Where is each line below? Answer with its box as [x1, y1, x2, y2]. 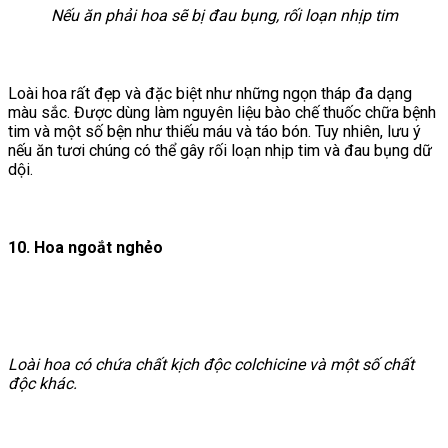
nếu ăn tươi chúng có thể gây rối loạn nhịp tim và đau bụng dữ [8, 140, 432, 160]
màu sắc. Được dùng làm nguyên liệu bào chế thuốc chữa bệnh [8, 102, 436, 122]
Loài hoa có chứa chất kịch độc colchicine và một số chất [8, 354, 414, 374]
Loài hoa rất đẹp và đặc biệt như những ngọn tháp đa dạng [8, 83, 412, 103]
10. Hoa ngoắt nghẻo [8, 237, 163, 257]
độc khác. [8, 373, 77, 393]
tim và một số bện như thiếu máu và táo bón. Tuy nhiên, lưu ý [8, 121, 421, 141]
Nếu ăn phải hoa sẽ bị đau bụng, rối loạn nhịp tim [50, 5, 398, 25]
